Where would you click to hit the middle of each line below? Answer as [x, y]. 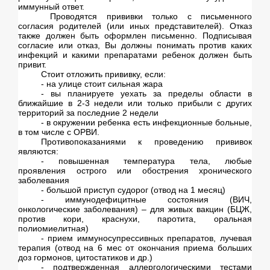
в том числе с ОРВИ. [59, 132]
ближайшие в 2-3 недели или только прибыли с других [135, 103]
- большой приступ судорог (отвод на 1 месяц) [133, 190]
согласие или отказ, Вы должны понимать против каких [135, 46]
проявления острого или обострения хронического [135, 171]
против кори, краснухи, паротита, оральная [135, 219]
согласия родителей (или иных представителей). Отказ [135, 26]
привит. [32, 65]
